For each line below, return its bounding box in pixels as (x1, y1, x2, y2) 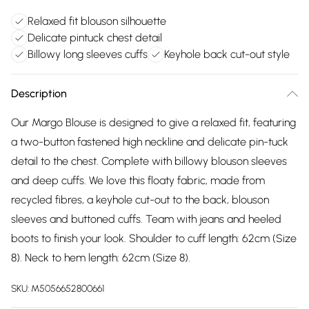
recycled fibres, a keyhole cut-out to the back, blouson (11, 193, 269, 206)
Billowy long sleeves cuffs (28, 48, 148, 61)
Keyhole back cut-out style (164, 48, 290, 61)
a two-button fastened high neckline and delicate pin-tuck (11, 135, 288, 148)
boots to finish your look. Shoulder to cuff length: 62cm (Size (11, 232, 297, 245)
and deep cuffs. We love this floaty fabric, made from (11, 174, 265, 187)
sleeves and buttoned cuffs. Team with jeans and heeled (11, 212, 281, 226)
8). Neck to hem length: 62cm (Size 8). (11, 251, 190, 264)
